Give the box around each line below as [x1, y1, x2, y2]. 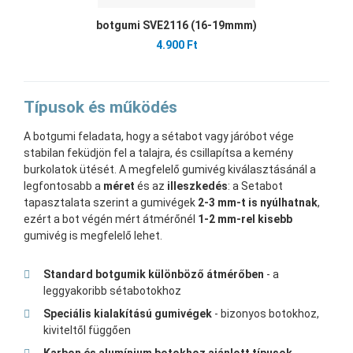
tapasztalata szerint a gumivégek [24, 196, 198, 210]
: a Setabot [228, 180, 283, 193]
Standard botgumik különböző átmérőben [43, 268, 264, 281]
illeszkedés [167, 180, 228, 193]
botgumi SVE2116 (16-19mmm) [96, 19, 257, 32]
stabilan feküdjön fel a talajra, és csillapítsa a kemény [24, 147, 293, 160]
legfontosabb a [24, 180, 103, 193]
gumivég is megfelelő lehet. [24, 229, 162, 243]
